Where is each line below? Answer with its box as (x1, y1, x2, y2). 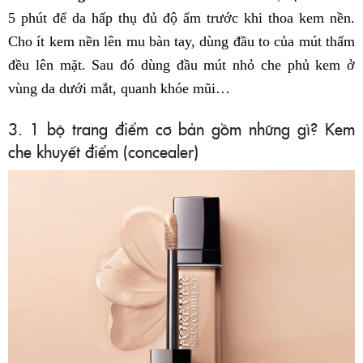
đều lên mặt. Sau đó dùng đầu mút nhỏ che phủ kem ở (8, 56, 355, 73)
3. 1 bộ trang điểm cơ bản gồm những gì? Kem (8, 116, 355, 139)
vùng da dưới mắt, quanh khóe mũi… (8, 79, 230, 96)
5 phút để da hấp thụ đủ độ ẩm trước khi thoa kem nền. (8, 9, 355, 26)
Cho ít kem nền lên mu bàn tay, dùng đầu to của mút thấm (8, 32, 355, 49)
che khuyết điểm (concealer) (8, 139, 199, 162)
